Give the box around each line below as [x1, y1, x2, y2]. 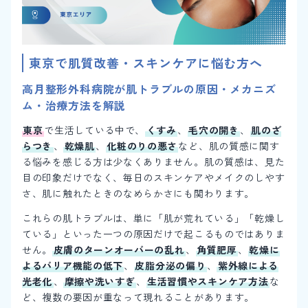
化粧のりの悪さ [107, 139, 178, 153]
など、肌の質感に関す [178, 139, 280, 153]
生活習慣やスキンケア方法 [146, 274, 269, 289]
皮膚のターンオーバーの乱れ [53, 243, 185, 257]
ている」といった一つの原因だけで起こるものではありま [22, 227, 285, 241]
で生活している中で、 [44, 123, 146, 137]
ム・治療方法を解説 [22, 96, 126, 113]
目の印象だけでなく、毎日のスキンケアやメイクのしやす [22, 170, 285, 185]
